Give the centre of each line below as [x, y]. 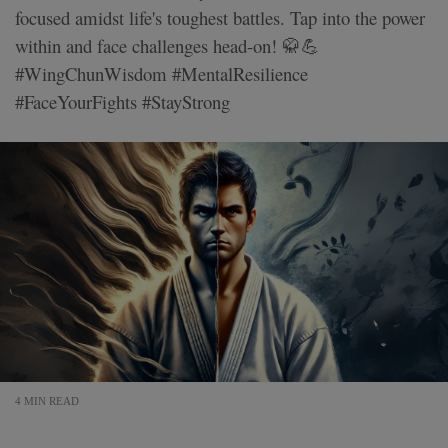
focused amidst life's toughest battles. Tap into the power [220, 17]
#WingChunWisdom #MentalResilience [161, 73]
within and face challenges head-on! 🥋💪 [167, 45]
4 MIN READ [47, 401]
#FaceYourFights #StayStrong [122, 101]
